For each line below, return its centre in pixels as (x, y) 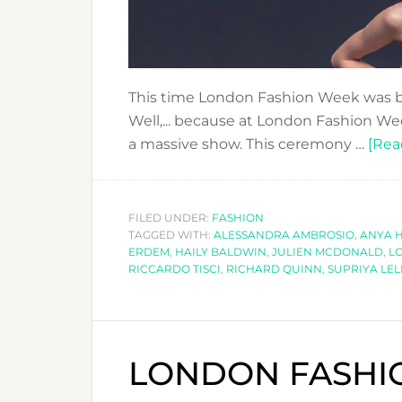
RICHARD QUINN (274, 268)
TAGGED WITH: (171, 234)
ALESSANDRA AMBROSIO (284, 234)
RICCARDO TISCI (175, 268)
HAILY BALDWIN (221, 251)
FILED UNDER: (170, 217)
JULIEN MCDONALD (328, 251)
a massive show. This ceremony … (248, 144)
